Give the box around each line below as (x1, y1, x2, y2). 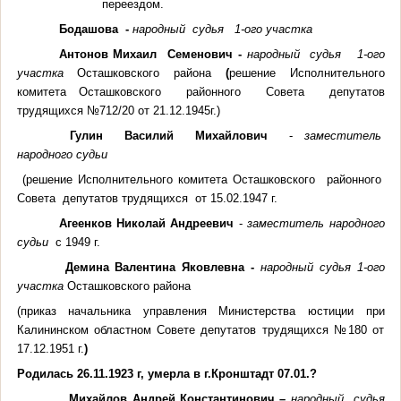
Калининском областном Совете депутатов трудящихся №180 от (16, 322, 385, 337)
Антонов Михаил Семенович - (58, 47, 247, 61)
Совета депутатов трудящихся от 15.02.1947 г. (16, 191, 277, 205)
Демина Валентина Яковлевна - (64, 260, 260, 274)
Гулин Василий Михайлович (69, 128, 269, 142)
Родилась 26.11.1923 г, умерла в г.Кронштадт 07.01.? (16, 366, 317, 380)
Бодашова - (58, 21, 132, 36)
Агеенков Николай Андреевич (58, 216, 235, 230)
